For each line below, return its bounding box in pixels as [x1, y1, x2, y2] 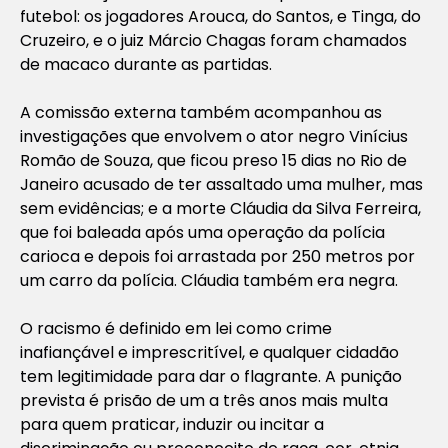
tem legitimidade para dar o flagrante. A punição [20, 364, 402, 388]
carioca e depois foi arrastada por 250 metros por [20, 244, 415, 268]
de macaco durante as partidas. [20, 52, 272, 76]
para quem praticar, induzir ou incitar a [20, 412, 324, 436]
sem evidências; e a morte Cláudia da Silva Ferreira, [20, 196, 421, 220]
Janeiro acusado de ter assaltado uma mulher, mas [20, 172, 423, 196]
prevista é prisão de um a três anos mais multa [20, 388, 388, 412]
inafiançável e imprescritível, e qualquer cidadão [20, 340, 399, 364]
